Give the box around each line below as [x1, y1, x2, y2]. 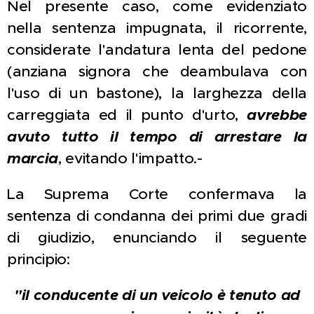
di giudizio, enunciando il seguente [7, 228, 307, 247]
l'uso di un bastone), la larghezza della [7, 83, 307, 103]
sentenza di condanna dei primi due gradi [7, 206, 307, 226]
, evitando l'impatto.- [58, 149, 203, 168]
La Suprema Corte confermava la [7, 184, 307, 204]
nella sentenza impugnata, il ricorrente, [7, 18, 307, 38]
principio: [7, 250, 70, 269]
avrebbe [247, 105, 307, 125]
